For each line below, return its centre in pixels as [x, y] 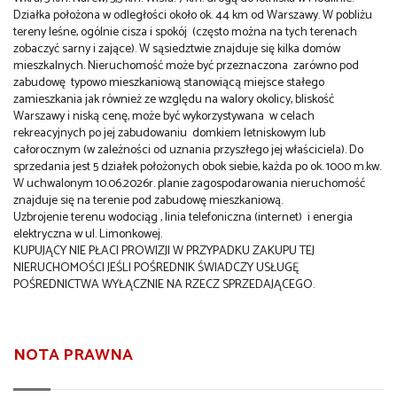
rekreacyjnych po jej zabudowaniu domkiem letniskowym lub [169, 134]
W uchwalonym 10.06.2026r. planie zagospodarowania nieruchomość [189, 184]
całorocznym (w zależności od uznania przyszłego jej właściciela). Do [188, 151]
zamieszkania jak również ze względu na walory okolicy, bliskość [175, 100]
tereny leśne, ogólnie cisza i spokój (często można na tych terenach [185, 33]
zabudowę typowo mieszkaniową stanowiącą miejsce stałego [169, 83]
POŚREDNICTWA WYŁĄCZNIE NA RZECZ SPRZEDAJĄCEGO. [164, 285]
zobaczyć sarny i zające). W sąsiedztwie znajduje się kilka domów [177, 50]
